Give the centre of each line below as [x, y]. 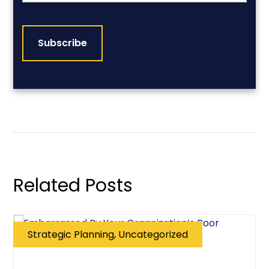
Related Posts [73, 186]
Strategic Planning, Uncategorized [108, 234]
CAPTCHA [45, 17]
